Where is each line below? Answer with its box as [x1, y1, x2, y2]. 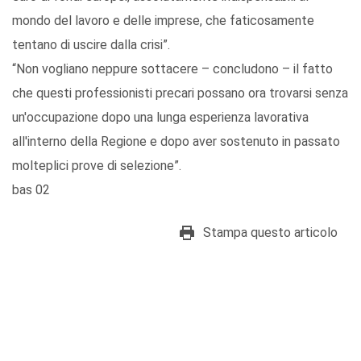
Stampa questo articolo [203, 225, 338, 241]
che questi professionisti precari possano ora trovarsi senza [12, 85, 348, 102]
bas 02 [12, 182, 50, 198]
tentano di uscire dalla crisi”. [12, 37, 170, 53]
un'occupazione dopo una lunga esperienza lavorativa [12, 110, 309, 126]
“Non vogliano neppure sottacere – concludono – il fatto [12, 61, 333, 77]
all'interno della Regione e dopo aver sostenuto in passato [12, 134, 340, 150]
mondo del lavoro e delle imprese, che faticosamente [12, 13, 314, 29]
